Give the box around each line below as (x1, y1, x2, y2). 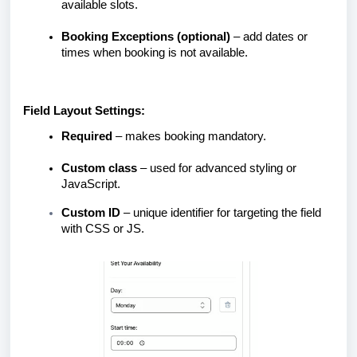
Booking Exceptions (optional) (61, 30, 230, 43)
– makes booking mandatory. (112, 130, 266, 143)
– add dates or (230, 30, 308, 43)
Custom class (61, 162, 137, 175)
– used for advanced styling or (137, 162, 296, 175)
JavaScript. (61, 178, 120, 190)
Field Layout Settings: (23, 104, 145, 117)
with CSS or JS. (61, 222, 144, 235)
